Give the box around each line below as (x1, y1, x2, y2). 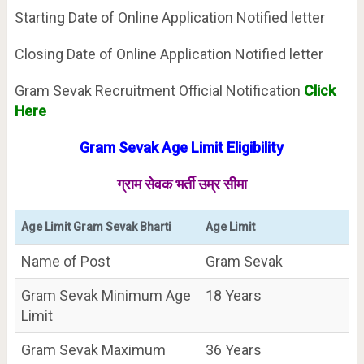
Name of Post (20, 253, 110, 270)
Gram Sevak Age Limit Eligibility (80, 139, 284, 156)
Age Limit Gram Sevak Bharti (20, 220, 171, 233)
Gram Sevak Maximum (20, 341, 166, 358)
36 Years (205, 341, 262, 358)
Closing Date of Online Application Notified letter (14, 45, 323, 63)
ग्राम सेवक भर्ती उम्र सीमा (116, 175, 247, 193)
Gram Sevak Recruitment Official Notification (14, 82, 301, 99)
